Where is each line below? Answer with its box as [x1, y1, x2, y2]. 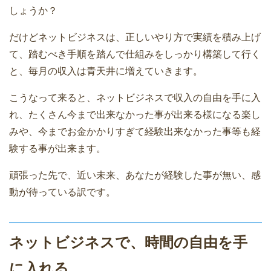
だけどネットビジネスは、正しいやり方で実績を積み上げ [9, 31, 261, 42]
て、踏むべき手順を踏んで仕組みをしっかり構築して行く [9, 48, 261, 59]
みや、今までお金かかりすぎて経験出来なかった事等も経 [9, 126, 261, 137]
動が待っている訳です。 [9, 186, 116, 197]
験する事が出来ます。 [9, 143, 106, 154]
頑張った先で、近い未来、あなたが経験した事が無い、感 [9, 169, 261, 180]
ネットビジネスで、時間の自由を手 [9, 233, 247, 250]
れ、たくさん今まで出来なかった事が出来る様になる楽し [9, 109, 261, 120]
